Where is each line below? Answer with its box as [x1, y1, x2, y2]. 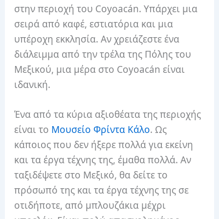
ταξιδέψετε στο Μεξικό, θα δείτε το [14, 169, 168, 182]
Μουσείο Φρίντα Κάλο [51, 123, 151, 136]
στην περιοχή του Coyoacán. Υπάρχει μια [14, 2, 198, 15]
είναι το [14, 123, 52, 136]
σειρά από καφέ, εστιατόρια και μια [14, 17, 174, 30]
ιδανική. [14, 78, 51, 91]
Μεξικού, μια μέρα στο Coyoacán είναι [14, 63, 185, 76]
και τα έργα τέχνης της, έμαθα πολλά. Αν [14, 153, 192, 167]
